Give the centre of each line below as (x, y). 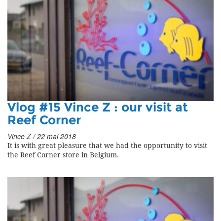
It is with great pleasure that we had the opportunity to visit (107, 146)
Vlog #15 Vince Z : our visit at (98, 108)
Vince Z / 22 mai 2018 (42, 136)
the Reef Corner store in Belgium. (63, 155)
